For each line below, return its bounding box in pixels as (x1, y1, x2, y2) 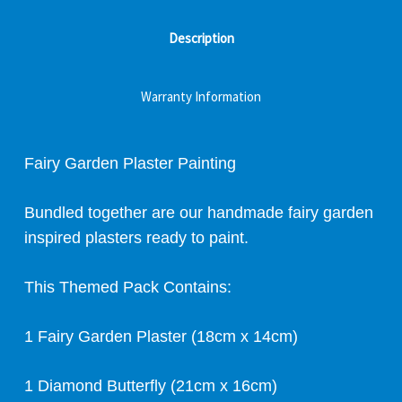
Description (168, 29, 234, 47)
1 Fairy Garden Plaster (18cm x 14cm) (24, 327, 298, 345)
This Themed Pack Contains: (24, 277, 232, 296)
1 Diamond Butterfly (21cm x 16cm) (24, 376, 277, 395)
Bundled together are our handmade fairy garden (24, 203, 373, 222)
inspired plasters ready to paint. (24, 228, 249, 247)
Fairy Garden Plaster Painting (24, 153, 236, 172)
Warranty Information (141, 87, 261, 105)
